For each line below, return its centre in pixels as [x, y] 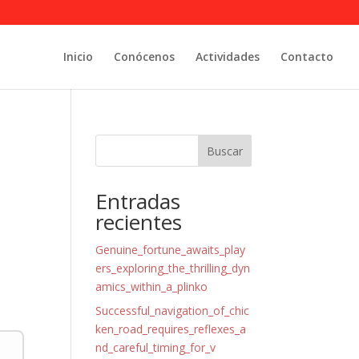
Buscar [224, 151]
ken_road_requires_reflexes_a [171, 329]
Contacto [307, 56]
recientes [139, 222]
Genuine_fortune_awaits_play [171, 250]
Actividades [228, 56]
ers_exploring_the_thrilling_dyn [173, 268]
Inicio [78, 56]
